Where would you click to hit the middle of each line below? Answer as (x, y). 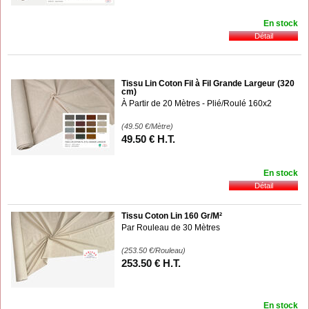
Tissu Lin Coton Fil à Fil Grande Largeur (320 (208, 83)
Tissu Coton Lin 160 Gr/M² (172, 216)
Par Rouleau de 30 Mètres (171, 227)
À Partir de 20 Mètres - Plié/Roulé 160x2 (197, 103)
